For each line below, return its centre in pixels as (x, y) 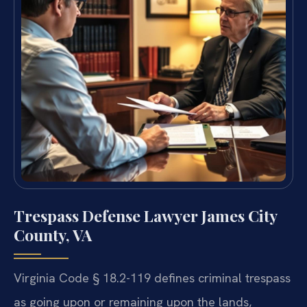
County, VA (53, 235)
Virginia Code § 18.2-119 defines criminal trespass (152, 278)
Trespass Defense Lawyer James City (145, 216)
